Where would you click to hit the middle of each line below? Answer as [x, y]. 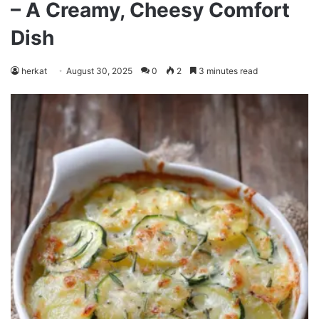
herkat [34, 71]
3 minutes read [227, 71]
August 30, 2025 [99, 71]
